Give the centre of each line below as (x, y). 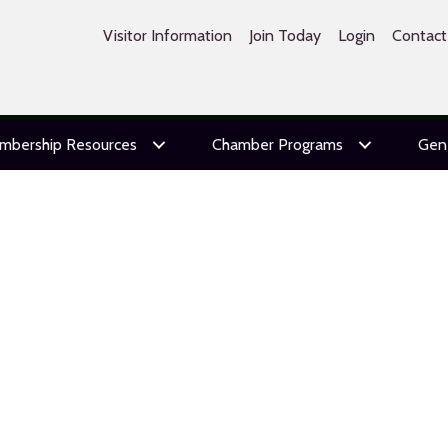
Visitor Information (167, 35)
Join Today (284, 35)
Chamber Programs (277, 144)
